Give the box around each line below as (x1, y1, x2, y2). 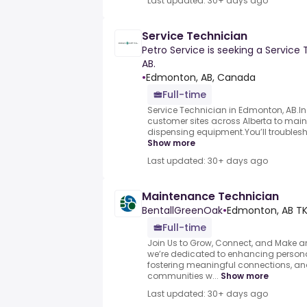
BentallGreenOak (142, 204, 223, 218)
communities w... (147, 270, 219, 282)
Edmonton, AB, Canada (146, 71, 256, 85)
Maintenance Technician (142, 188, 279, 205)
